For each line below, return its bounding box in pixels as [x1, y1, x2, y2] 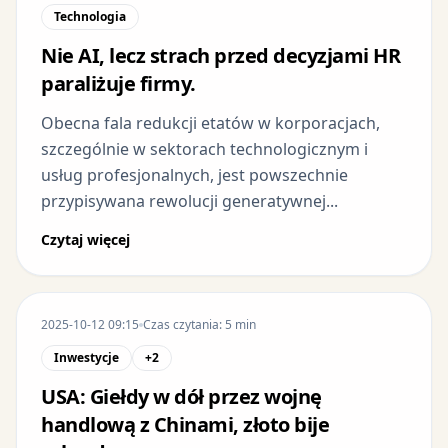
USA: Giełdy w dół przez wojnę [41, 382, 322, 410]
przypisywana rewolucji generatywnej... [41, 189, 338, 212]
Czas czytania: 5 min [143, 315, 256, 333]
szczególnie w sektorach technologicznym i [41, 137, 368, 160]
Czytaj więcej [41, 229, 130, 249]
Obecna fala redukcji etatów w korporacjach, [41, 111, 380, 134]
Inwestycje [54, 348, 119, 366]
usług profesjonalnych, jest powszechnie [41, 163, 348, 186]
